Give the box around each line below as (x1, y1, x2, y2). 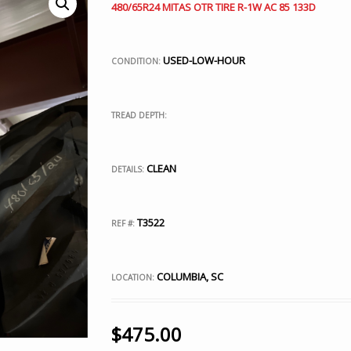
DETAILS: (110, 164, 144, 175)
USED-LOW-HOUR (162, 53, 245, 67)
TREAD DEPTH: (110, 110, 167, 121)
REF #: (110, 218, 135, 229)
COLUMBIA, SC (154, 270, 223, 284)
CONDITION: (110, 56, 163, 67)
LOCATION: (110, 272, 154, 283)
